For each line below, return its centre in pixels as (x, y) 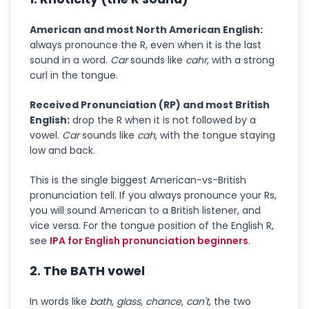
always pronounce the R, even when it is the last (146, 44)
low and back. (62, 150)
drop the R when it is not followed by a (163, 120)
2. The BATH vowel (87, 271)
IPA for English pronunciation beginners (149, 240)
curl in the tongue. (74, 75)
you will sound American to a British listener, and (145, 210)
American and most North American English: (146, 29)
